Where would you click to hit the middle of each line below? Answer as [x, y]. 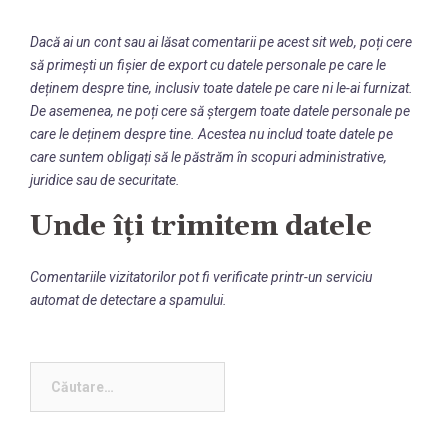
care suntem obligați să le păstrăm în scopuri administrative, [208, 157]
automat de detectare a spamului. [128, 300]
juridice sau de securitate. [105, 180]
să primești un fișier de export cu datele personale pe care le [208, 65]
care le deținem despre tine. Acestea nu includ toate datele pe [211, 134]
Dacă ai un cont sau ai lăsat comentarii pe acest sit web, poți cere [221, 42]
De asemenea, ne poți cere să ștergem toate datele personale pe [220, 111]
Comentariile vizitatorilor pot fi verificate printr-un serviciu [201, 277]
